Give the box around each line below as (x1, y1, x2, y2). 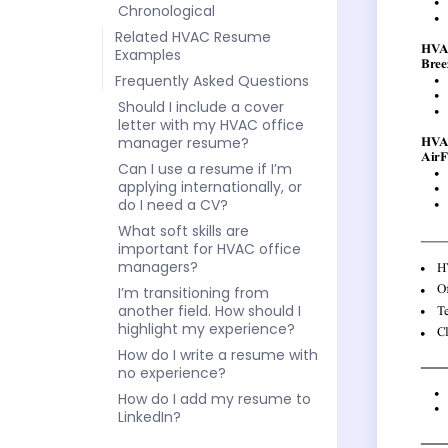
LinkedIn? (118, 406, 181, 427)
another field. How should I (118, 300, 301, 321)
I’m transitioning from (118, 282, 269, 303)
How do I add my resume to (118, 388, 311, 409)
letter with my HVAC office (118, 114, 304, 135)
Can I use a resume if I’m (118, 158, 292, 179)
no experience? (118, 362, 226, 383)
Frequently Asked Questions (115, 70, 309, 91)
